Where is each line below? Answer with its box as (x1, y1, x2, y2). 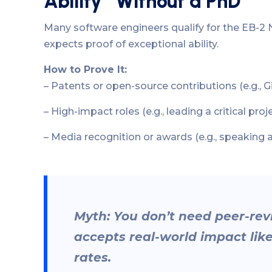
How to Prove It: (44, 64, 127, 76)
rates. (74, 250, 111, 265)
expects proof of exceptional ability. (44, 38, 219, 50)
